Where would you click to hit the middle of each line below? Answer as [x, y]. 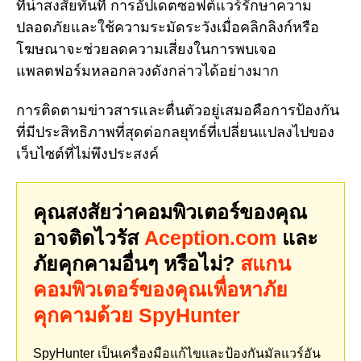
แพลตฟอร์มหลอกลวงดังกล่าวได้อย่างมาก [147, 71]
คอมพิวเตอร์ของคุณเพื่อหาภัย [160, 290]
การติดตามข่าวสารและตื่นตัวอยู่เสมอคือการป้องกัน [178, 110]
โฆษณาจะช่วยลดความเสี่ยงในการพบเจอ [146, 49]
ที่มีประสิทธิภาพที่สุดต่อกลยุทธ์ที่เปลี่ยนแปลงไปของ [175, 132]
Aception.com [210, 238]
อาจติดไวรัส [89, 238]
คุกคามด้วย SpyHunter [137, 315]
